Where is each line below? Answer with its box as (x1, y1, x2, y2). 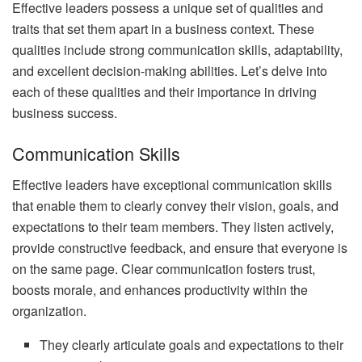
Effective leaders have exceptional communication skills (12, 175, 332, 194)
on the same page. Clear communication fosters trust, (12, 259, 315, 278)
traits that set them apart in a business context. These (12, 19, 314, 39)
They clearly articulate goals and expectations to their (40, 335, 344, 354)
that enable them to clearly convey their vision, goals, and (12, 196, 339, 215)
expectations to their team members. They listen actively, (12, 217, 334, 236)
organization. (12, 301, 86, 320)
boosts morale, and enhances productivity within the (12, 280, 308, 299)
